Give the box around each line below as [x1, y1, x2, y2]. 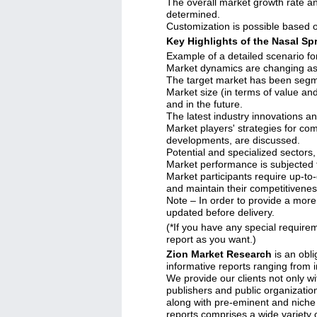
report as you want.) [166, 234, 256, 245]
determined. [166, 8, 220, 20]
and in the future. [166, 98, 243, 110]
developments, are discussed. [166, 134, 300, 146]
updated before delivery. [166, 207, 275, 218]
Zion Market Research [166, 248, 272, 260]
